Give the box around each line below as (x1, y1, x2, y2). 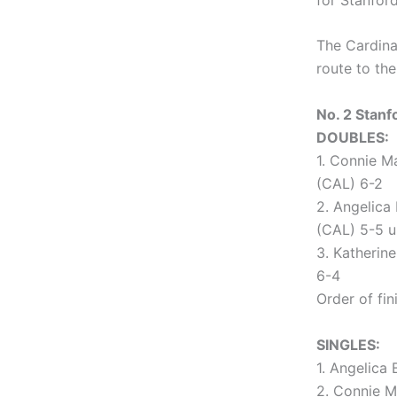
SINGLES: (316, 335, 380, 354)
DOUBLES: (316, 128, 389, 146)
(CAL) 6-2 (316, 174, 383, 192)
